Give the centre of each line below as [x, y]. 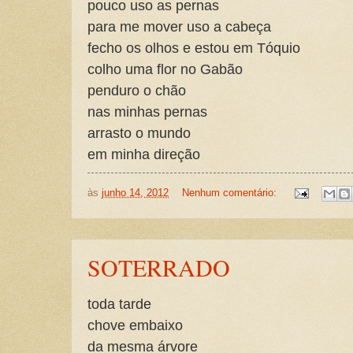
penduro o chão [137, 90]
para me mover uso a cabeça [179, 26]
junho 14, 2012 [135, 193]
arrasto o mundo [139, 132]
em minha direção [144, 154]
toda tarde [119, 303]
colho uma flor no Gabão [165, 69]
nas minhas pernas [147, 111]
